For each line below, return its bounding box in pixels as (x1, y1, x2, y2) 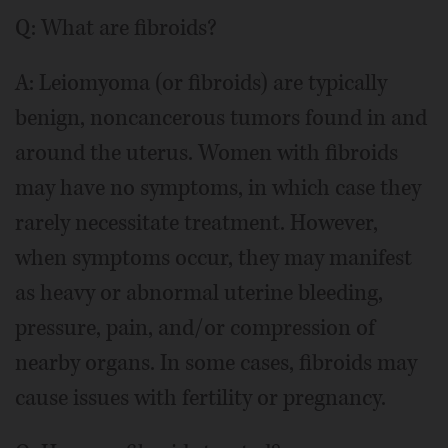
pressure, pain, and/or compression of (15, 313, 375, 344)
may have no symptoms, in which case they (15, 173, 421, 204)
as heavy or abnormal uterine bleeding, (15, 278, 383, 309)
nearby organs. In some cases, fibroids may (15, 348, 417, 379)
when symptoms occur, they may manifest (15, 243, 412, 274)
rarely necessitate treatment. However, (15, 208, 378, 239)
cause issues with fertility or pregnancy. (15, 383, 386, 414)
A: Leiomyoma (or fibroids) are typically (15, 68, 387, 99)
